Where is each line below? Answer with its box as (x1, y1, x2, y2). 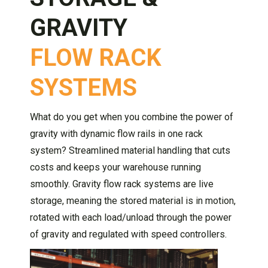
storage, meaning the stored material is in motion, (30, 195, 236, 207)
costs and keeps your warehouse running (30, 162, 201, 173)
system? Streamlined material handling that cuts (30, 145, 230, 157)
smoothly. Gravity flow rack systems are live (30, 178, 214, 190)
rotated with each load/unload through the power (30, 212, 232, 224)
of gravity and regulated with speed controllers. (30, 229, 227, 240)
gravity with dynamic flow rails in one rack (30, 128, 203, 140)
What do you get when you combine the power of (30, 111, 233, 123)
